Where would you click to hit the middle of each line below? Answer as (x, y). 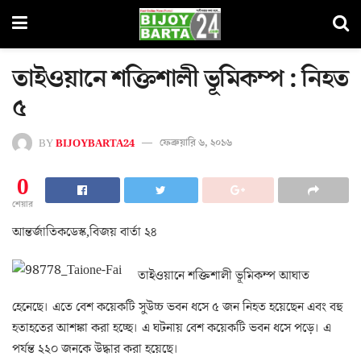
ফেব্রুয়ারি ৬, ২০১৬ (196, 143)
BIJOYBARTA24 (95, 143)
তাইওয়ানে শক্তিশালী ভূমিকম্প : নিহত (180, 79)
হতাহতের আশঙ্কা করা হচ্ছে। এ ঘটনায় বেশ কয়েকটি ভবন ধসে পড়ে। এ (172, 328)
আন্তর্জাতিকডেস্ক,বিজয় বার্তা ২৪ (84, 232)
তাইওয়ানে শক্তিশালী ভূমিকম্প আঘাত (224, 276)
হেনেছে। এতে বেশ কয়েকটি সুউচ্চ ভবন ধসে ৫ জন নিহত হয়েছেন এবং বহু (177, 307)
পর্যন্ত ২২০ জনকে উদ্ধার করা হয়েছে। (95, 349)
